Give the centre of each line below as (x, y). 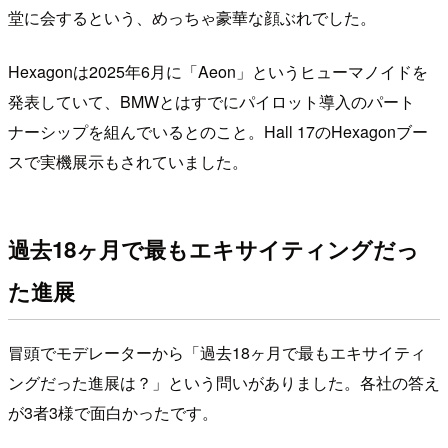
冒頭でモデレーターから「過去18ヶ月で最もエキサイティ (217, 352)
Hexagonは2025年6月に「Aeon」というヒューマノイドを (218, 71)
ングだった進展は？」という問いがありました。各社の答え (224, 382)
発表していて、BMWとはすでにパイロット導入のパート (211, 101)
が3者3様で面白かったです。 (113, 412)
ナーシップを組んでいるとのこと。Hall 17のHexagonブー (218, 131)
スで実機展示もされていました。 (128, 161)
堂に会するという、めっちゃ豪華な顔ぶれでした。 (192, 17)
